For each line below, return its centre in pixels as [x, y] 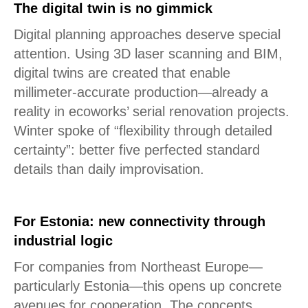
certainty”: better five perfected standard [137, 150]
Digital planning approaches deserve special [147, 34]
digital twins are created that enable [122, 73]
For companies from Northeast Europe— [138, 267]
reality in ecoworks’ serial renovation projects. [152, 111]
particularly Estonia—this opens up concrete [148, 286]
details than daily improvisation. [109, 169]
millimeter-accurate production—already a [141, 92]
